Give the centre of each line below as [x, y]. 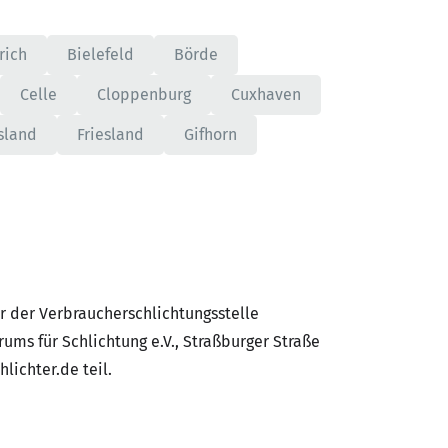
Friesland [110, 134]
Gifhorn [210, 134]
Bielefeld [100, 54]
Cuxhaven [266, 94]
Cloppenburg [144, 94]
